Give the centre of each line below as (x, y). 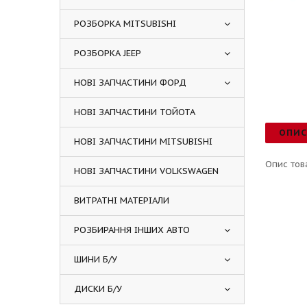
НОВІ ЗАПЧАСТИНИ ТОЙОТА (135, 112)
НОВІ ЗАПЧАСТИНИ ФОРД (130, 83)
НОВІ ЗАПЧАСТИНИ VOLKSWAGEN (146, 171)
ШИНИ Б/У (96, 259)
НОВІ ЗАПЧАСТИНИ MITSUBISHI (143, 142)
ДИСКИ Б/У (98, 289)
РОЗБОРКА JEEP (108, 53)
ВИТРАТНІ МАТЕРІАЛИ (122, 200)
